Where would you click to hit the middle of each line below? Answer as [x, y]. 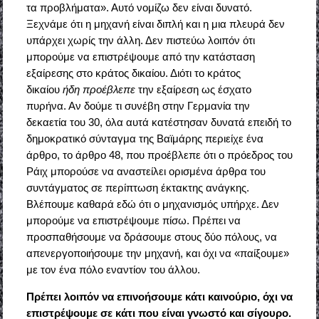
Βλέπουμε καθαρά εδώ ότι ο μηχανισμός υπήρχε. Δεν [152, 204]
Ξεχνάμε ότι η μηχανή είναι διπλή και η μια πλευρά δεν [155, 24]
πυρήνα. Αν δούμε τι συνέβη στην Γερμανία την [138, 106]
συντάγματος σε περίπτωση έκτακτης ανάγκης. [137, 188]
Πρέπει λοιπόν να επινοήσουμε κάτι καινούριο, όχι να [159, 297]
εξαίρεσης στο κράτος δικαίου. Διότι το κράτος [133, 73]
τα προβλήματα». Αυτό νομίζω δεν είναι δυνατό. [139, 8]
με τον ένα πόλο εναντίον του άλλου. [113, 270]
